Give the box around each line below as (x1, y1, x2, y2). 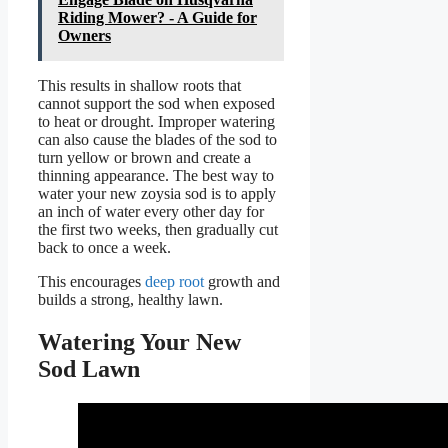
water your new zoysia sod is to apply (38, 185, 276, 203)
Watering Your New (38, 329, 241, 356)
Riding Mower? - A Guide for (58, 9, 257, 27)
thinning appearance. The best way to (38, 167, 274, 185)
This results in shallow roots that (38, 77, 241, 95)
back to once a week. (38, 239, 171, 257)
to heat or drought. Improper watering (38, 113, 275, 131)
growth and (204, 273, 280, 291)
